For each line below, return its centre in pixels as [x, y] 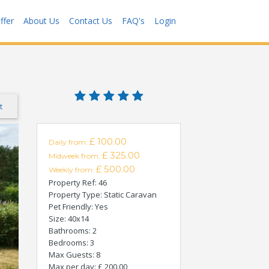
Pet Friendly [70, 207]
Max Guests [71, 255]
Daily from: [69, 142]
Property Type [74, 195]
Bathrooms [69, 231]
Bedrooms [68, 243]
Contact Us [91, 21]
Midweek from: [75, 156]
